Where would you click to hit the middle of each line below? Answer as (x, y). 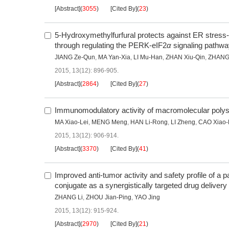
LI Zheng (183, 122)
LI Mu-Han (148, 58)
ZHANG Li (69, 198)
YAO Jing (147, 198)
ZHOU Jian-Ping (109, 198)
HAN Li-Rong (149, 122)
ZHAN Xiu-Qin (185, 58)
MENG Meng (109, 122)
